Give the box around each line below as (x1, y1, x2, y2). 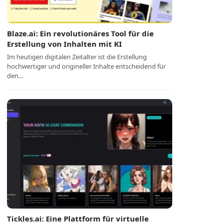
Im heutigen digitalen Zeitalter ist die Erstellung (7, 52, 147, 61)
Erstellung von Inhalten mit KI (7, 39, 122, 49)
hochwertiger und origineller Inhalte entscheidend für (7, 62, 166, 71)
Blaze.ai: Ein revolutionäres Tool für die (7, 28, 154, 38)
